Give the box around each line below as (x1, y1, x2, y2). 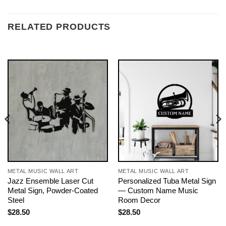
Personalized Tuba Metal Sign (118, 177, 216, 186)
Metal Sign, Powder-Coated (7, 186, 98, 195)
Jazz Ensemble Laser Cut (7, 177, 93, 186)
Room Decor (118, 196, 160, 205)
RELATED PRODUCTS (8, 22, 111, 32)
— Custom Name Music (118, 186, 198, 195)
